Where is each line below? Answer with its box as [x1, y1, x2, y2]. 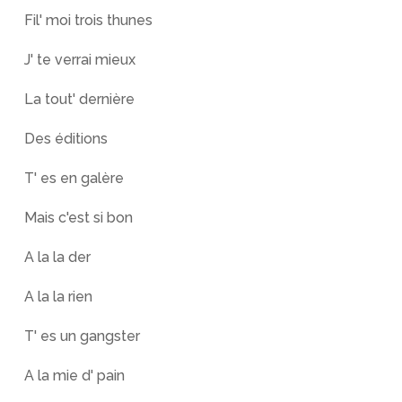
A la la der [23, 249, 91, 266]
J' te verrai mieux [23, 51, 135, 68]
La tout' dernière [23, 91, 135, 108]
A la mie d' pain [23, 367, 125, 384]
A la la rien [23, 288, 92, 305]
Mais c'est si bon [23, 209, 133, 226]
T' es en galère [23, 170, 124, 187]
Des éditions [23, 130, 108, 147]
